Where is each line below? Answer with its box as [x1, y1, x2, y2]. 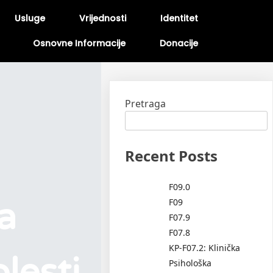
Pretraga [125, 97, 166, 110]
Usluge [15, 12, 45, 24]
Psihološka [169, 257, 212, 269]
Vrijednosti [79, 12, 126, 24]
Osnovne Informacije [33, 37, 126, 49]
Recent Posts [125, 146, 218, 166]
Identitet [160, 12, 198, 24]
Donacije [160, 37, 198, 49]
